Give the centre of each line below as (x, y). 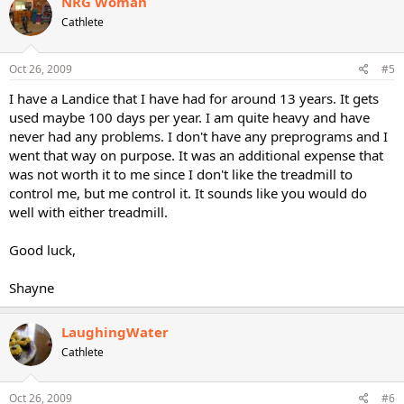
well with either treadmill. (88, 211)
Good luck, (42, 249)
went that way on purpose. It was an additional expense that (196, 155)
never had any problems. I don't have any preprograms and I (198, 136)
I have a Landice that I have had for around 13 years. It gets (194, 98)
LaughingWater (115, 331)
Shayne (32, 287)
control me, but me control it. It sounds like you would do (188, 193)
